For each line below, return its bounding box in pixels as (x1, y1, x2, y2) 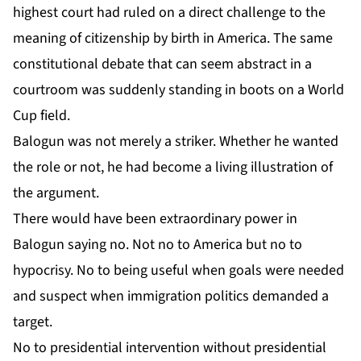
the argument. (13, 182, 99, 203)
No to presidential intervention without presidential (13, 337, 326, 358)
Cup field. (13, 105, 70, 126)
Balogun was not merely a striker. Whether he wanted (13, 131, 338, 151)
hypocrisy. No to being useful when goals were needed (13, 259, 344, 280)
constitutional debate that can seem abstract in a (13, 53, 312, 74)
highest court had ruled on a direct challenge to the (13, 2, 326, 23)
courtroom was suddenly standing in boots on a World (13, 79, 344, 100)
